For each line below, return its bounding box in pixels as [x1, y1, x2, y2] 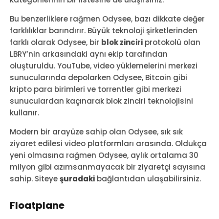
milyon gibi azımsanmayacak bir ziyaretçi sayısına [10, 161, 205, 172]
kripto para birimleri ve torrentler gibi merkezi [10, 84, 181, 94]
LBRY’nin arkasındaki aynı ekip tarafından [10, 48, 168, 59]
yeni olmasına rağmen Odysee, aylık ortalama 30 [10, 150, 198, 160]
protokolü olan [143, 37, 200, 47]
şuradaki [60, 173, 95, 184]
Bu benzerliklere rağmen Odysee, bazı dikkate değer [10, 13, 205, 24]
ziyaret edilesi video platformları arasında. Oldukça [10, 138, 207, 149]
